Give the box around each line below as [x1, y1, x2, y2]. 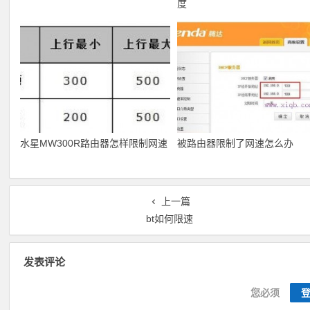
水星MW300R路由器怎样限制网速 [20, 138, 168, 149]
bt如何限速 [146, 213, 194, 225]
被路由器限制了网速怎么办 [176, 138, 293, 149]
